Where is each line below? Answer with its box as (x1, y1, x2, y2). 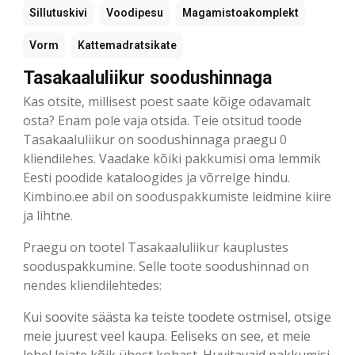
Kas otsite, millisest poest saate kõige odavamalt (23, 92, 311, 110)
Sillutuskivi (29, 6, 87, 19)
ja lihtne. (23, 206, 73, 224)
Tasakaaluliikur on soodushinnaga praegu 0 (23, 130, 287, 148)
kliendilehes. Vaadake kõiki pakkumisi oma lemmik (23, 149, 321, 167)
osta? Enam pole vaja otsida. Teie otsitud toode (23, 111, 302, 129)
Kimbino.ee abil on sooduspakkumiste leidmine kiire (23, 187, 331, 205)
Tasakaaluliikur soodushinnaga (23, 67, 272, 89)
